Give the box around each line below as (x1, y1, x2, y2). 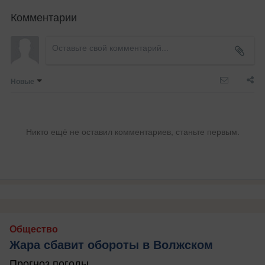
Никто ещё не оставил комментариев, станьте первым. (25, 125, 240, 138)
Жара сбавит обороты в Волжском (9, 238, 213, 252)
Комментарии (11, 9, 77, 25)
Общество (9, 224, 58, 235)
